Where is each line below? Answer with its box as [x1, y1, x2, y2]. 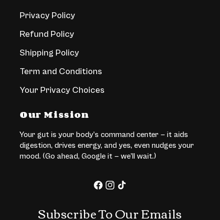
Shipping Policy [20, 48, 79, 58]
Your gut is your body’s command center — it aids [20, 130, 188, 139]
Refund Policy [20, 29, 74, 40]
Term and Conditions [20, 66, 102, 77]
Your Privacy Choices [20, 85, 105, 96]
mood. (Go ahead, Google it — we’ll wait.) [20, 152, 156, 161]
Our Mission [20, 107, 89, 122]
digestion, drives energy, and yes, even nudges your [20, 141, 194, 150]
